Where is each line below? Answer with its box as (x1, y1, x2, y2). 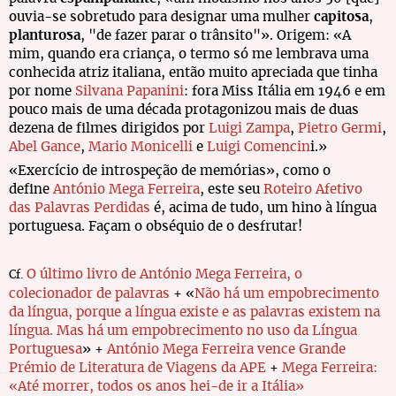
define (9, 183, 53, 196)
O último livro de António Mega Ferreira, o (27, 268, 302, 281)
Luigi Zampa (209, 122, 290, 135)
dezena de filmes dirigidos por (9, 122, 209, 135)
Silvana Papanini (75, 85, 184, 98)
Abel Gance (9, 141, 80, 154)
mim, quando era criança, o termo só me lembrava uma (9, 48, 369, 61)
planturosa (9, 29, 80, 42)
